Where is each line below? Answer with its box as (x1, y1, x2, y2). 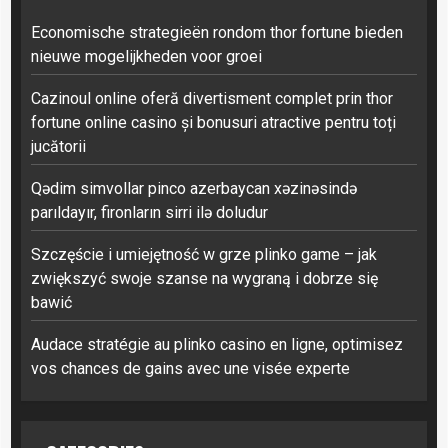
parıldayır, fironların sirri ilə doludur (31, 202, 268, 222)
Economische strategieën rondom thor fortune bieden (31, 22, 403, 42)
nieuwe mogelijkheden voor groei (31, 46, 262, 66)
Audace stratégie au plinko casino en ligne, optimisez (31, 334, 403, 354)
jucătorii (31, 136, 86, 156)
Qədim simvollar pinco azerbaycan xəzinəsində (31, 178, 357, 198)
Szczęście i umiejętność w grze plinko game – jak (31, 244, 377, 264)
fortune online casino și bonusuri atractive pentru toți (31, 112, 396, 132)
